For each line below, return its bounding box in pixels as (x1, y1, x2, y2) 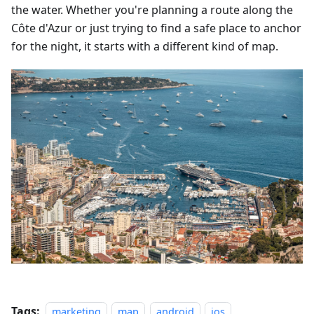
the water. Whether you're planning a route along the (11, 2, 293, 18)
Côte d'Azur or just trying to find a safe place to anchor (11, 20, 301, 36)
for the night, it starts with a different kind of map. (11, 39, 278, 55)
